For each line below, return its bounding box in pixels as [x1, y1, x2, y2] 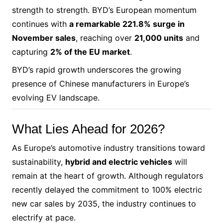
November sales [11, 32, 76, 43]
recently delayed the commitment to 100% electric [11, 184, 202, 195]
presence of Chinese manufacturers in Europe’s [11, 78, 189, 89]
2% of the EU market [50, 46, 130, 57]
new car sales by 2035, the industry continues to [11, 198, 196, 209]
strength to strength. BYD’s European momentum [11, 4, 197, 15]
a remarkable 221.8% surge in [69, 18, 185, 29]
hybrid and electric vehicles [65, 156, 172, 167]
